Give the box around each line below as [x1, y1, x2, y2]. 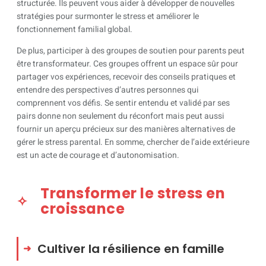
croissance [40, 199, 125, 219]
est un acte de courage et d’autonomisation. [17, 149, 179, 162]
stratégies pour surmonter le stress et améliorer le [17, 9, 199, 23]
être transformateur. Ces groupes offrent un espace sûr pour [17, 58, 238, 71]
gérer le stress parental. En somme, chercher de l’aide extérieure [17, 136, 249, 149]
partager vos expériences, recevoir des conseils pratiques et [17, 71, 236, 84]
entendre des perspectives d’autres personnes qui [17, 84, 199, 97]
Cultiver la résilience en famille [37, 240, 224, 258]
